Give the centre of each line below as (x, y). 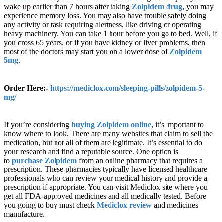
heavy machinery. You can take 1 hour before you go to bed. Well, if (111, 34)
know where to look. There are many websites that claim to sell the (108, 134)
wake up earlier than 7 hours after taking (68, 7)
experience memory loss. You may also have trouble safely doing (105, 16)
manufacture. (25, 214)
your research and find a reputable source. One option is (91, 152)
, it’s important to (177, 125)
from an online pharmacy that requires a (141, 161)
